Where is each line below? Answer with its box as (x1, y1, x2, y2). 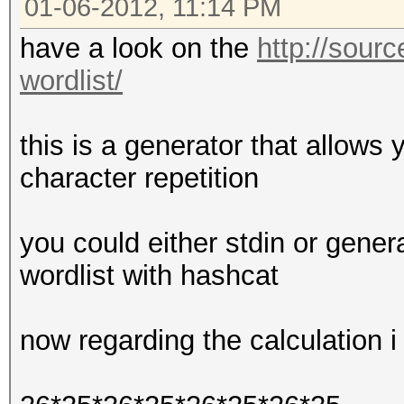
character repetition (20, 162, 259, 194)
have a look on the (20, 32, 257, 64)
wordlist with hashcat (20, 260, 279, 291)
